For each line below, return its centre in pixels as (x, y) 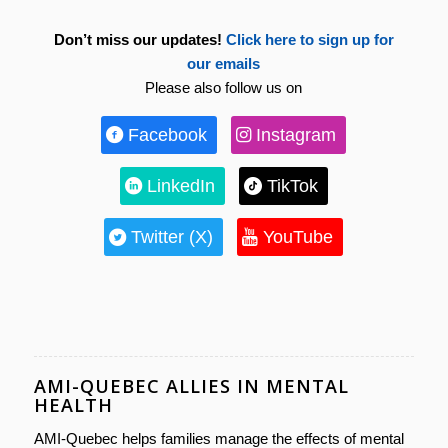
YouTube (298, 236)
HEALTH (73, 404)
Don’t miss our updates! (137, 39)
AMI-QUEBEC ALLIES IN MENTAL (191, 385)
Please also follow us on (224, 87)
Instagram (296, 134)
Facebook (168, 134)
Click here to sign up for (309, 39)
